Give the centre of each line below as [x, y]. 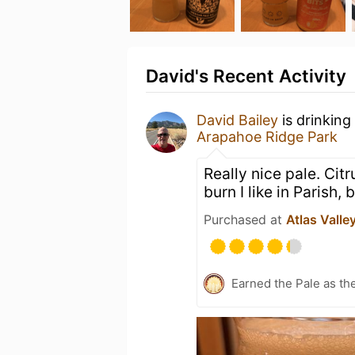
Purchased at [245, 219]
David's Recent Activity [246, 76]
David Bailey [237, 120]
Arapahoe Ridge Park [267, 137]
